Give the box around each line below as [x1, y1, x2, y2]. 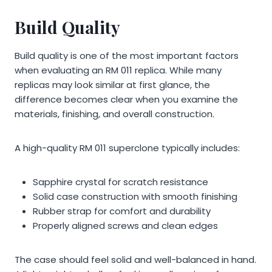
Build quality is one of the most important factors [15, 49, 239, 62]
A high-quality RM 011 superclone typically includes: [15, 141, 240, 154]
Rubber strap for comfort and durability [33, 204, 211, 217]
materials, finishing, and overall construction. [15, 107, 214, 120]
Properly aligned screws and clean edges [33, 219, 218, 232]
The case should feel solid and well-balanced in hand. [15, 253, 256, 266]
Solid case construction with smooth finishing [33, 189, 237, 203]
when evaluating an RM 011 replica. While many [15, 63, 222, 76]
